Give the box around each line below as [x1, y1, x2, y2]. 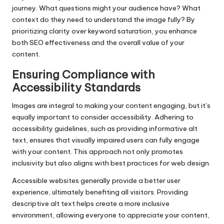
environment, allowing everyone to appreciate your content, [12, 210, 209, 220]
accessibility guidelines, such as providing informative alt [12, 124, 197, 133]
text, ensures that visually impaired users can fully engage [12, 135, 199, 145]
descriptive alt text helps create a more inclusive [12, 199, 169, 208]
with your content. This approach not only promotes [12, 147, 183, 156]
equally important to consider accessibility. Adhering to [12, 112, 193, 122]
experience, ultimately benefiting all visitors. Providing [12, 187, 188, 197]
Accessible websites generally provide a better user [12, 176, 180, 185]
